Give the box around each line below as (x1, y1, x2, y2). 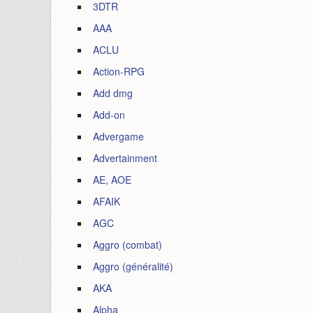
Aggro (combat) (93, 238, 162, 252)
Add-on (93, 108, 125, 122)
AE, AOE (93, 173, 131, 187)
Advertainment (93, 151, 157, 165)
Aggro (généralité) (93, 259, 173, 273)
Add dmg (93, 86, 133, 100)
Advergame (93, 129, 144, 143)
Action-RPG (93, 64, 145, 78)
